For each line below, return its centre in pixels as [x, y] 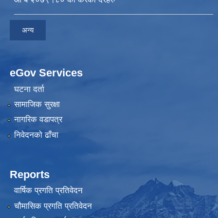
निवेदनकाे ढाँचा [36, 135]
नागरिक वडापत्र [38, 120]
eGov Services [46, 73]
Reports [30, 174]
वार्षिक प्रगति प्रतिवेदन [48, 191]
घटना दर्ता [29, 89]
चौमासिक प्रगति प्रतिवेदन [53, 206]
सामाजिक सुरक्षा [37, 104]
